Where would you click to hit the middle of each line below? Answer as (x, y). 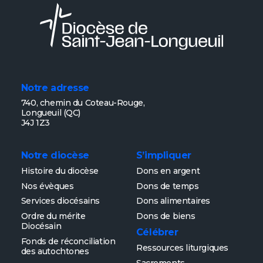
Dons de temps (167, 186)
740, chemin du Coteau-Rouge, (83, 102)
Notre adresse (55, 87)
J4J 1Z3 (35, 122)
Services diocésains (60, 201)
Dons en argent (168, 171)
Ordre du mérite (53, 216)
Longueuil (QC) (51, 112)
